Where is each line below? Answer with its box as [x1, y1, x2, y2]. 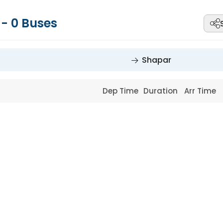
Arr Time [184, 86, 219, 96]
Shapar [141, 54, 171, 66]
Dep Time [103, 86, 141, 96]
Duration [143, 86, 180, 96]
